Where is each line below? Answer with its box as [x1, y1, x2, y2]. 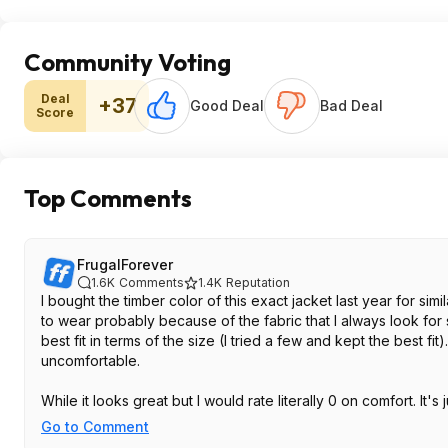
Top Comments [24, 183, 192, 213]
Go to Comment [41, 418, 149, 435]
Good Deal [190, 97, 264, 114]
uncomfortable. [41, 352, 144, 369]
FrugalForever [77, 256, 173, 273]
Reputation [226, 275, 290, 290]
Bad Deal [320, 97, 383, 114]
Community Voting [24, 47, 231, 77]
